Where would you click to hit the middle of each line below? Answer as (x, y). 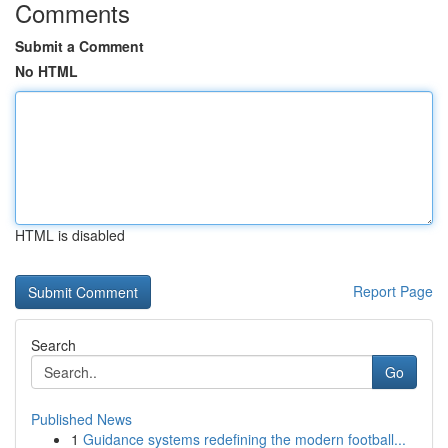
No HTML (46, 71)
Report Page (393, 291)
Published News (81, 419)
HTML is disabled (70, 235)
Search (53, 345)
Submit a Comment (79, 46)
